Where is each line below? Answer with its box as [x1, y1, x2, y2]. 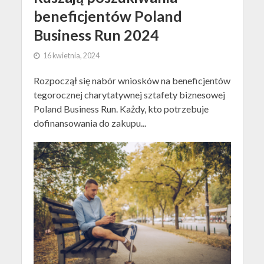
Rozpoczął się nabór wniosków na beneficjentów [33, 74, 230, 86]
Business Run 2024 [33, 25, 159, 44]
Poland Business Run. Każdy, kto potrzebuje [33, 103, 209, 114]
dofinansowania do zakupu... [33, 117, 146, 128]
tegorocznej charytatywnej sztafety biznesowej [33, 88, 225, 100]
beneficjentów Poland [33, 6, 182, 25]
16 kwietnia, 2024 [42, 51, 100, 60]
